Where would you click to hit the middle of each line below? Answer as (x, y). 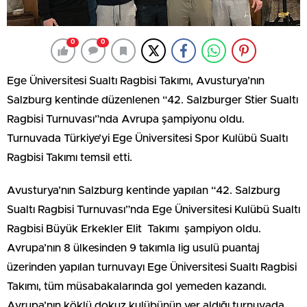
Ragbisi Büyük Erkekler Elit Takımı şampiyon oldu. (134, 229)
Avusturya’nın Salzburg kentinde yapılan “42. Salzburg (144, 191)
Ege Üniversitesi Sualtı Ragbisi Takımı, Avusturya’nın (136, 81)
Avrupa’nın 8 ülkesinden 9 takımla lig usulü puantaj (133, 248)
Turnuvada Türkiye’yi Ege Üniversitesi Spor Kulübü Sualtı (147, 139)
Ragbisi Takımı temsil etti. (70, 158)
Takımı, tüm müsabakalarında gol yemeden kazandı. (137, 287)
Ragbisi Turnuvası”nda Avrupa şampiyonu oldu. (126, 120)
